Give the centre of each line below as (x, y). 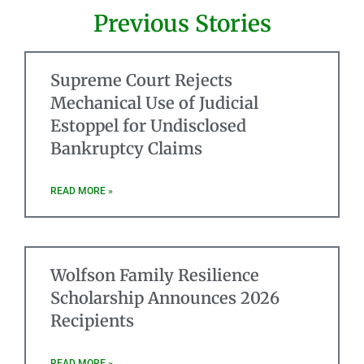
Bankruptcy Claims (126, 148)
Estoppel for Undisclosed (148, 125)
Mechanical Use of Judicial (154, 102)
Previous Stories (182, 23)
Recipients (92, 320)
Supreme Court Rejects (141, 80)
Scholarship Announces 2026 (165, 297)
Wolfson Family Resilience (155, 275)
